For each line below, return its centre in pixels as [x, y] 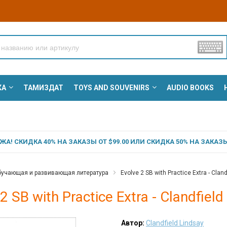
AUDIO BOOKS [190, 88]
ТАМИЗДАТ [43, 88]
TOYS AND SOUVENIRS [111, 88]
